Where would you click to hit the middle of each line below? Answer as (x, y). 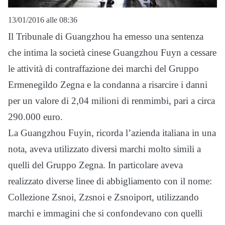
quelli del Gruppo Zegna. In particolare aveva (95, 165)
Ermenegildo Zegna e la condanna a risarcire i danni (108, 84)
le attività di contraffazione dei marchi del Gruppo (103, 68)
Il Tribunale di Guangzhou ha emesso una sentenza (106, 36)
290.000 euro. (35, 117)
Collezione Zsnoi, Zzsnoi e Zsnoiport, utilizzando (103, 197)
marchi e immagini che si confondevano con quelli (105, 213)
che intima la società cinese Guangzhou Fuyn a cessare (112, 52)
